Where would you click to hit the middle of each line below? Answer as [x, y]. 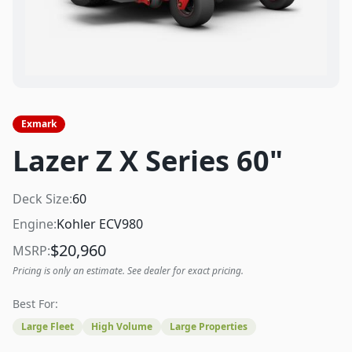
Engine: [35, 224]
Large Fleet [48, 326]
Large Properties [209, 326]
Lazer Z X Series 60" [148, 161]
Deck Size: [42, 199]
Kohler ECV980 [100, 224]
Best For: [35, 304]
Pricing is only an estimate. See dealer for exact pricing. [128, 271]
